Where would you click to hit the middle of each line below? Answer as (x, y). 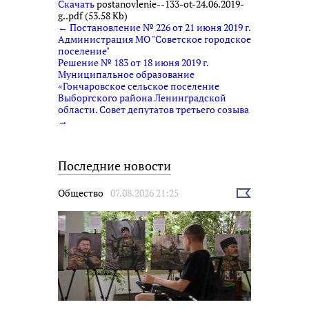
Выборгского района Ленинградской (142, 97)
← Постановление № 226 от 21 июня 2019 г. (154, 27)
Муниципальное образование (126, 74)
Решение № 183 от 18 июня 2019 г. (133, 62)
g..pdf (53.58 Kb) (93, 15)
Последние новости (114, 165)
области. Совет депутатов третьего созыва (153, 109)
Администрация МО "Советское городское (154, 39)
